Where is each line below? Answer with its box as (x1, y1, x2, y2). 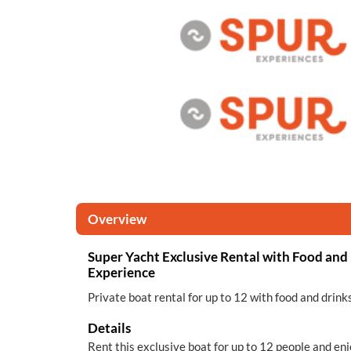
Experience (88, 264, 155, 280)
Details (88, 320, 131, 336)
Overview (88, 211, 147, 227)
